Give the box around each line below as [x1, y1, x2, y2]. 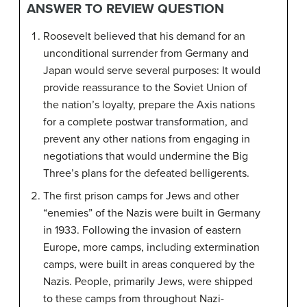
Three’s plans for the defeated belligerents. [43, 166, 249, 180]
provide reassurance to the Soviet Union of [43, 80, 247, 95]
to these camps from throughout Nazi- [43, 291, 224, 306]
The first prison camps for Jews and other [43, 188, 239, 203]
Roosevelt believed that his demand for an [43, 29, 245, 43]
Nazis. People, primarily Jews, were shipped [43, 274, 253, 288]
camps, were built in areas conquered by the [43, 257, 255, 271]
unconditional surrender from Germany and [43, 46, 249, 60]
